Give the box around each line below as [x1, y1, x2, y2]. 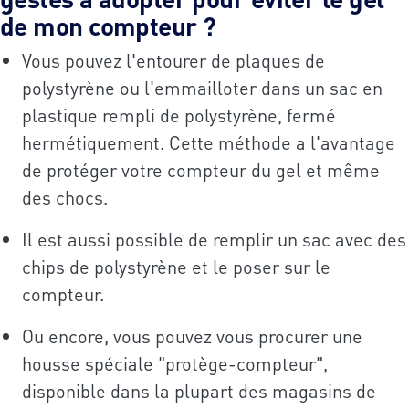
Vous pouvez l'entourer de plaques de [22, 48, 325, 73]
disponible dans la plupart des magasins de [22, 379, 376, 404]
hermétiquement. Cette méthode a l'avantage [22, 131, 395, 155]
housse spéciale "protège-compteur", [22, 351, 328, 376]
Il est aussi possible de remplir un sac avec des [22, 227, 406, 252]
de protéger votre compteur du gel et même [22, 158, 380, 183]
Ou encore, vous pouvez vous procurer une [22, 324, 362, 349]
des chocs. [22, 185, 108, 210]
